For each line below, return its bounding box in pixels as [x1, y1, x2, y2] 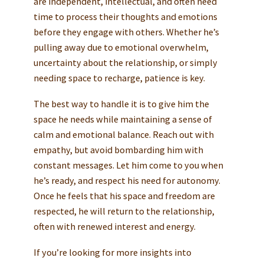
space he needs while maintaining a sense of [33, 113, 212, 126]
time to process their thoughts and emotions [33, 11, 217, 23]
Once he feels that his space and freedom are [33, 190, 215, 202]
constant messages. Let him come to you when [33, 159, 223, 171]
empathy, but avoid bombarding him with [33, 144, 203, 156]
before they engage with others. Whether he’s [33, 26, 219, 38]
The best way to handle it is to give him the [33, 98, 209, 110]
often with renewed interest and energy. [33, 220, 196, 233]
